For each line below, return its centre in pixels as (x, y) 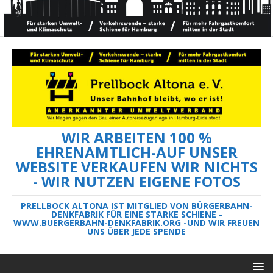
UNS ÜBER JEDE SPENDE (136, 231)
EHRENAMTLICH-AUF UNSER (136, 152)
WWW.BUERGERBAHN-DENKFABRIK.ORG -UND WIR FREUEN (136, 222)
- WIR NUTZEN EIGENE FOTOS (136, 181)
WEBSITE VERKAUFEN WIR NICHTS (136, 166)
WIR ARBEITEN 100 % (136, 137)
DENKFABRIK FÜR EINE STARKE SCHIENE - (136, 214)
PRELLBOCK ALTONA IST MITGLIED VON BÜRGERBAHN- (136, 205)
